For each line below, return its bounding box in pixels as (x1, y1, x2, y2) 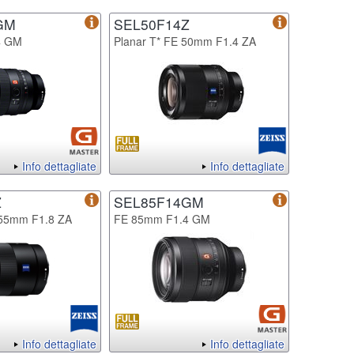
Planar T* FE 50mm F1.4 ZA (114, 32, 256, 49)
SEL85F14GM (114, 191, 204, 212)
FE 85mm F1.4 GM (114, 210, 210, 227)
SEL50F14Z (114, 13, 190, 34)
